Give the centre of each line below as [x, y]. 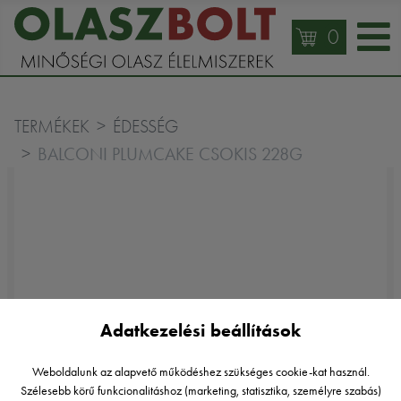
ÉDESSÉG [145, 126]
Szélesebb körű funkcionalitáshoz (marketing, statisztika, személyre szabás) [200, 391]
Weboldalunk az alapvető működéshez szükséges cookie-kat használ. [200, 372]
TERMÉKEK [52, 126]
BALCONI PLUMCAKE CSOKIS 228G [170, 154]
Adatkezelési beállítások [200, 330]
